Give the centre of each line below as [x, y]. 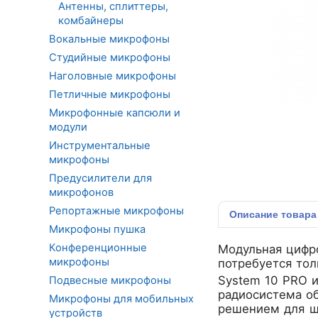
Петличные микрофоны [110, 94]
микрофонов [81, 192]
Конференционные [98, 247]
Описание [255, 214]
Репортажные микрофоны [116, 210]
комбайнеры [91, 20]
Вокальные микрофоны [109, 39]
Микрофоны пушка [97, 229]
